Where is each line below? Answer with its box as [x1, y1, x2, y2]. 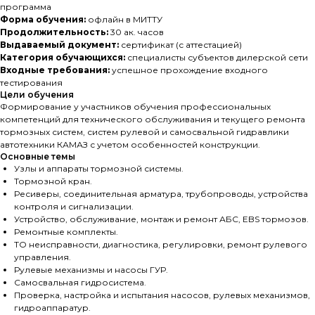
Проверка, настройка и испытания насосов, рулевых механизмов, [14, 289, 310, 300]
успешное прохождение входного [110, 64, 268, 75]
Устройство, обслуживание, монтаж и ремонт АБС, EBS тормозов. [14, 213, 309, 224]
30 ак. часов [108, 26, 164, 37]
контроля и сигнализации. [14, 200, 134, 212]
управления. [14, 251, 71, 262]
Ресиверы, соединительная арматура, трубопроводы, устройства [14, 188, 308, 199]
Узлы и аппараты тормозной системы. [14, 162, 184, 174]
